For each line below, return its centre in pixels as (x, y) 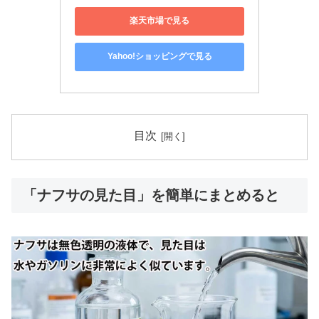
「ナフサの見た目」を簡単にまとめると (151, 195)
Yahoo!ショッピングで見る (159, 57)
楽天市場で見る (159, 21)
